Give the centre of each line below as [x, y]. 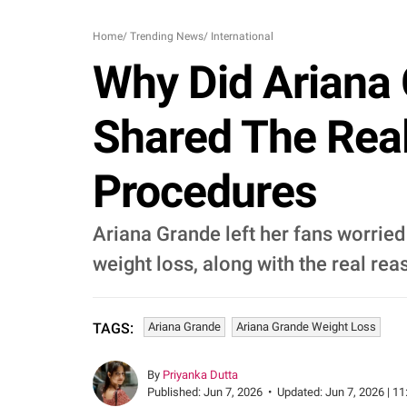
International [242, 36]
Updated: [301, 392]
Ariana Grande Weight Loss [306, 327]
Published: [175, 392]
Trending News [167, 36]
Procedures [205, 192]
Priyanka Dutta [200, 375]
